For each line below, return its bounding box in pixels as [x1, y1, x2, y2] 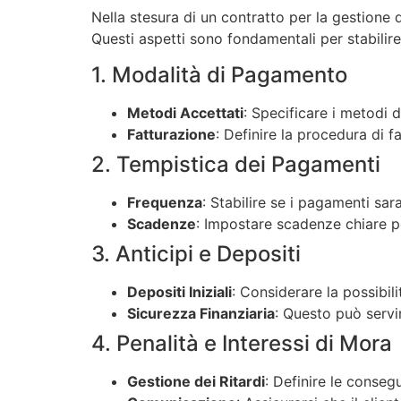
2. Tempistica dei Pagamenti [91, 150, 380, 177]
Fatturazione [127, 124, 216, 143]
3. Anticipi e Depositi [91, 240, 301, 267]
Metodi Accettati [127, 103, 243, 122]
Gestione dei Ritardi [127, 371, 265, 390]
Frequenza [127, 192, 202, 211]
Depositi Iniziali [127, 282, 232, 301]
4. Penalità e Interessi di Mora [91, 329, 392, 356]
